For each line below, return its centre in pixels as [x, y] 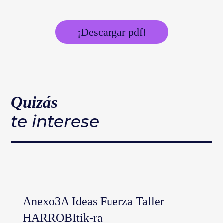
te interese [55, 122]
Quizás [35, 102]
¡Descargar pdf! [111, 32]
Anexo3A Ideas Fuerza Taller [94, 201]
